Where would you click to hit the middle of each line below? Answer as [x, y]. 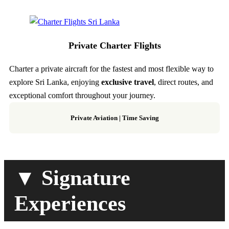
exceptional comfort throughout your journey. [82, 96]
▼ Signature [72, 178]
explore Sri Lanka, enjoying [55, 82]
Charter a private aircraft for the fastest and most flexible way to [111, 69]
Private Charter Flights [114, 46]
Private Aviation [94, 118]
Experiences [70, 204]
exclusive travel [128, 82]
